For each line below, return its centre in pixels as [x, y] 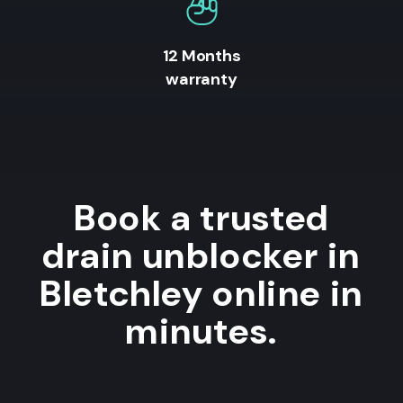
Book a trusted [201, 217]
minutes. [201, 331]
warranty [201, 80]
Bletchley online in [201, 293]
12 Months [201, 56]
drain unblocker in [201, 255]
